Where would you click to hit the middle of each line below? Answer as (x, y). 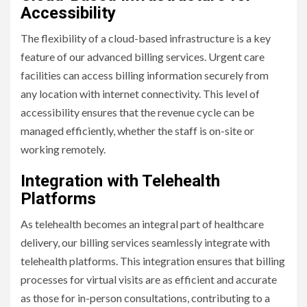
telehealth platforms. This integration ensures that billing (153, 260)
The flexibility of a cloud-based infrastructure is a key (146, 38)
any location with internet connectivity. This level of (140, 93)
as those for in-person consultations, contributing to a (145, 297)
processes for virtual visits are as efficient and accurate (149, 279)
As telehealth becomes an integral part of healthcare (142, 223)
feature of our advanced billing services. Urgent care (143, 56)
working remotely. (63, 149)
